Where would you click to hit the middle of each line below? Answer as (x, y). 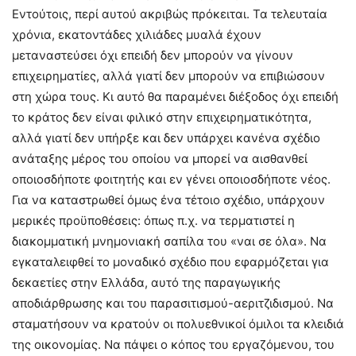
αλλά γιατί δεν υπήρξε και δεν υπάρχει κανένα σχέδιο (166, 138)
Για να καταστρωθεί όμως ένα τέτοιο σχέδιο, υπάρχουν (168, 200)
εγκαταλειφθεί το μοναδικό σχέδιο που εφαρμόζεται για (170, 262)
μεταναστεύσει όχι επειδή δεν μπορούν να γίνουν (153, 56)
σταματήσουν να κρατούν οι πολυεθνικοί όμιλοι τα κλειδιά (178, 324)
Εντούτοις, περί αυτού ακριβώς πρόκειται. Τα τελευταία (170, 14)
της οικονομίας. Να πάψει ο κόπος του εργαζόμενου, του (173, 345)
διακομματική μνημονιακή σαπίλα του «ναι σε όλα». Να (169, 242)
